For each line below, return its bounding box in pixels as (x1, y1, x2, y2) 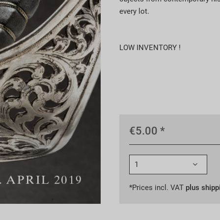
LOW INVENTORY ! (119, 43, 181, 52)
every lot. (119, 7, 149, 16)
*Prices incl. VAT (129, 183, 186, 192)
